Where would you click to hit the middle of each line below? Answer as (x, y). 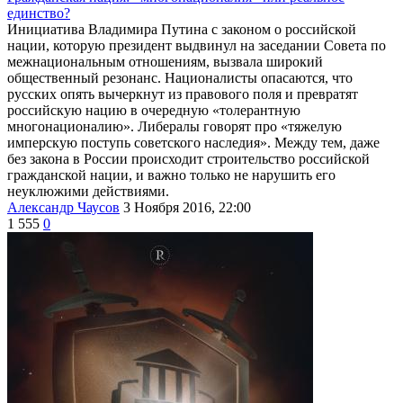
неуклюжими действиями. (88, 191)
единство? (39, 13)
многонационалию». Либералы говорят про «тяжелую (175, 126)
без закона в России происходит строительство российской (188, 158)
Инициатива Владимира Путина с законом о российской (182, 29)
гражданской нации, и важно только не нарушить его (171, 175)
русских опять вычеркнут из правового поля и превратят (183, 94)
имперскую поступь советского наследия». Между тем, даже (193, 142)
